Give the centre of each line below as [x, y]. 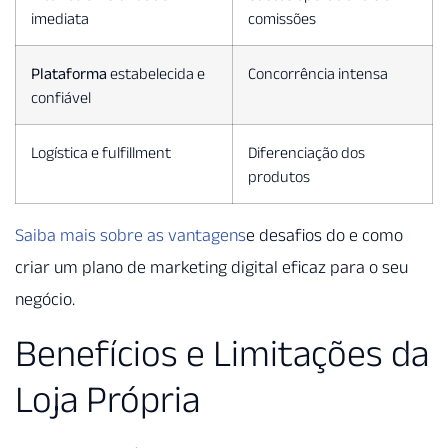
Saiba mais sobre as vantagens [130, 235]
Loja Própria [107, 398]
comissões [282, 18]
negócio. [45, 299]
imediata [60, 18]
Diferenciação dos [306, 152]
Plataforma [69, 73]
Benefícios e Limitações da [222, 352]
